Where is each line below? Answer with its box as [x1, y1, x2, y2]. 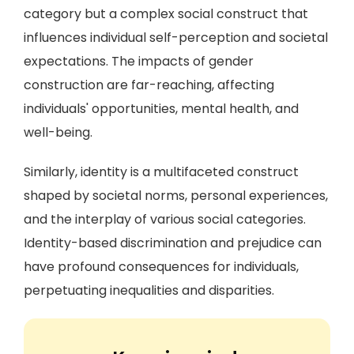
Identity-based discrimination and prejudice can [24, 234, 322, 252]
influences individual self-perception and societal [24, 28, 328, 47]
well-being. [24, 123, 92, 141]
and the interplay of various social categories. [24, 210, 306, 228]
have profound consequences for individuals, [24, 258, 299, 276]
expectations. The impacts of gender [24, 52, 254, 70]
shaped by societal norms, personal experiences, [24, 186, 328, 205]
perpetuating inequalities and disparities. [24, 281, 274, 299]
